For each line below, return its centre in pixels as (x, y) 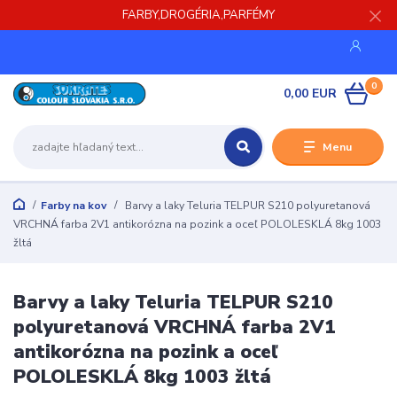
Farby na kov (73, 205)
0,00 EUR (311, 94)
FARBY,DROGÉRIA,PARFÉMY (198, 15)
